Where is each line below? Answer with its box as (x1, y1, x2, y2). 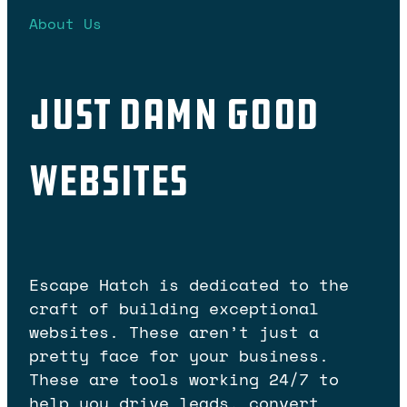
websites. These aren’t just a (29, 320, 319, 344)
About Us (29, 12, 102, 35)
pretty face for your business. (29, 343, 329, 368)
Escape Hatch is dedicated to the (29, 273, 349, 297)
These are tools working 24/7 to (29, 367, 339, 392)
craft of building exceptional (29, 296, 319, 321)
